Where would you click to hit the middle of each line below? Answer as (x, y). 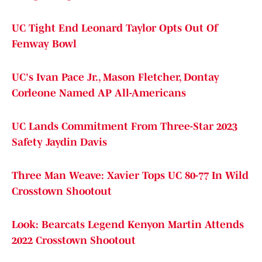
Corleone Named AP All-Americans (99, 93)
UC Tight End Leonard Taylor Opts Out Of (115, 28)
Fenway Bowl (44, 44)
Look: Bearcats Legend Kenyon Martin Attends (128, 225)
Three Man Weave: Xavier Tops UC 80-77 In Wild (130, 176)
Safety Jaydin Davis (59, 142)
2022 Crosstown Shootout (74, 241)
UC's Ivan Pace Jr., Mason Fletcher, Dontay (116, 77)
